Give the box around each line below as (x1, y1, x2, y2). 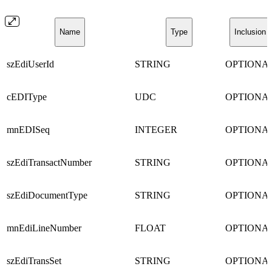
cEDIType (7, 92, 47, 103)
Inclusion (234, 27, 266, 37)
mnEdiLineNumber (7, 223, 81, 234)
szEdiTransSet (7, 256, 61, 267)
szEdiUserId (7, 59, 54, 70)
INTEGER (135, 124, 177, 135)
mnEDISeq (7, 124, 50, 135)
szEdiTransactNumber (7, 157, 92, 168)
